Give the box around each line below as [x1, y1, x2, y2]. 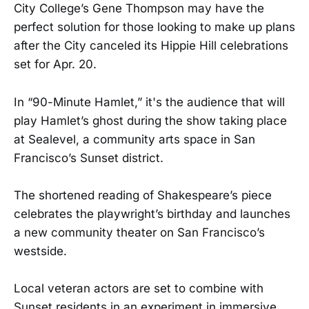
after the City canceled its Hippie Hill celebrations [14, 39, 288, 53]
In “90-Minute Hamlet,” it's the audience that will [14, 94, 285, 109]
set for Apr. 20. [14, 57, 97, 72]
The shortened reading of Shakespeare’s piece [14, 188, 272, 202]
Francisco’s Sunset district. [14, 150, 163, 165]
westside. [14, 243, 67, 258]
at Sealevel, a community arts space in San [14, 132, 255, 146]
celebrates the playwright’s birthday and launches [14, 206, 290, 221]
